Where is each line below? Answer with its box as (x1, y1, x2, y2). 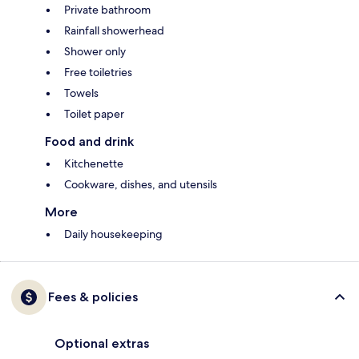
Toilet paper (64, 107, 124, 122)
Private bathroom (64, 2, 151, 18)
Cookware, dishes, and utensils (64, 177, 217, 192)
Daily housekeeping (64, 227, 163, 242)
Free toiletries (64, 65, 132, 80)
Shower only (64, 44, 126, 59)
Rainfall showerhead (64, 23, 164, 38)
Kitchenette (64, 156, 123, 171)
